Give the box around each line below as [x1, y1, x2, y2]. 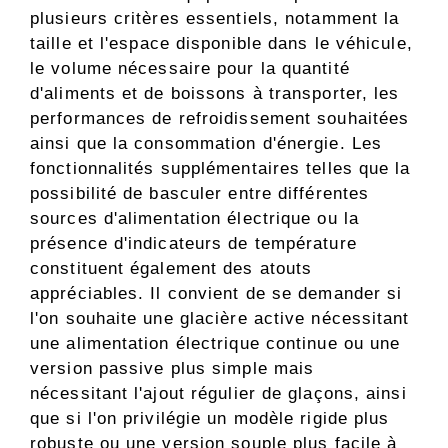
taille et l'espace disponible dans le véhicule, [30, 33, 413, 53]
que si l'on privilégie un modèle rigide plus [30, 408, 390, 428]
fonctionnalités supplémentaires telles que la [30, 158, 411, 178]
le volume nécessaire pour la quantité [30, 58, 350, 78]
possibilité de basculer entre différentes [30, 183, 370, 203]
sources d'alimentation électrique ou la [30, 208, 359, 228]
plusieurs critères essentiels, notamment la [30, 8, 400, 28]
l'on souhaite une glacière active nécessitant [30, 308, 410, 328]
